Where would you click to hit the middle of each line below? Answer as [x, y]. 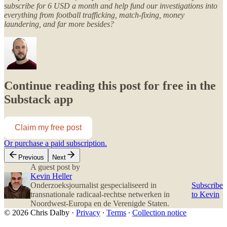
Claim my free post [48, 128]
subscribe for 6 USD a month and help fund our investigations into [111, 6]
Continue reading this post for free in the [110, 86]
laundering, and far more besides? [59, 24]
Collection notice [159, 213]
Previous [31, 158]
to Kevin [205, 195]
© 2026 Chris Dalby [37, 213]
